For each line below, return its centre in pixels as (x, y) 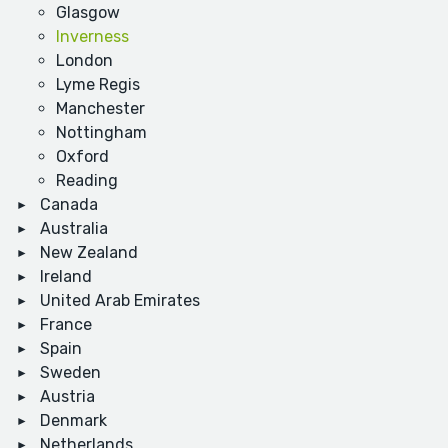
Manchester (100, 109)
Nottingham (101, 133)
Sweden (70, 373)
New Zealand (89, 253)
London (84, 61)
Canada (69, 205)
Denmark (73, 421)
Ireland (66, 277)
